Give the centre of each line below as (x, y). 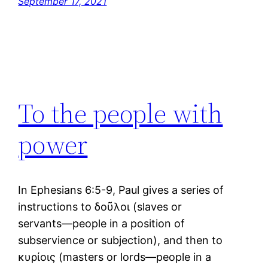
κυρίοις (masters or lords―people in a (115, 257)
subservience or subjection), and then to (121, 240)
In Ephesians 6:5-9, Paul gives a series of (121, 190)
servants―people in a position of (102, 224)
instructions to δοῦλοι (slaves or (100, 207)
